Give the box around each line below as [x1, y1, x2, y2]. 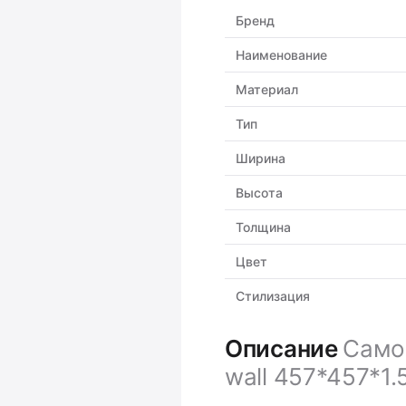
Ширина [236, 150, 285, 167]
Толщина [236, 219, 291, 236]
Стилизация [236, 288, 310, 304]
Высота [236, 185, 283, 201]
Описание [225, 334, 343, 363]
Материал [236, 82, 298, 98]
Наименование [236, 47, 327, 63]
